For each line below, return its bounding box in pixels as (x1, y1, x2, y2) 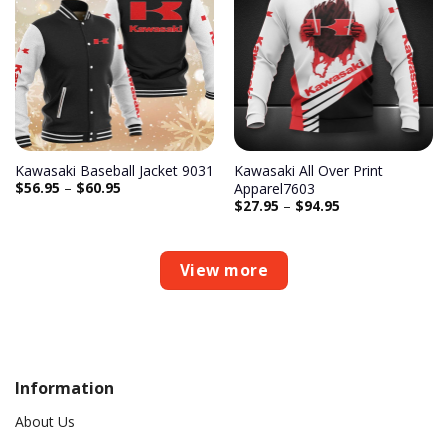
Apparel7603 (233, 178, 315, 198)
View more (179, 259, 269, 282)
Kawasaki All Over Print (233, 160, 383, 180)
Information (15, 377, 114, 400)
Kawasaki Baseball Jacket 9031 (14, 160, 214, 180)
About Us (15, 411, 75, 431)
